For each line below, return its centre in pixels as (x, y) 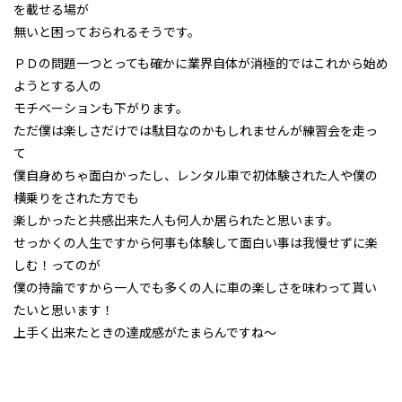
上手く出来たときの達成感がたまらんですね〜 (145, 332)
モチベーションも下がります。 (101, 107)
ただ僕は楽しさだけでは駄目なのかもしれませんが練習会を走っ (196, 130)
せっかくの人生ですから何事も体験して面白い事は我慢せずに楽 (196, 242)
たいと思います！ (64, 309)
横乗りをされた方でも (76, 197)
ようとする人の (57, 85)
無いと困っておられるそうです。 (107, 31)
